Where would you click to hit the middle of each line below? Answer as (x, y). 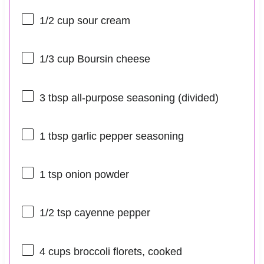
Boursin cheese (112, 59)
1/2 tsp (55, 213)
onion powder (95, 175)
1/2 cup (57, 21)
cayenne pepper (110, 213)
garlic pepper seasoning (126, 136)
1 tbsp (54, 136)
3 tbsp (54, 98)
